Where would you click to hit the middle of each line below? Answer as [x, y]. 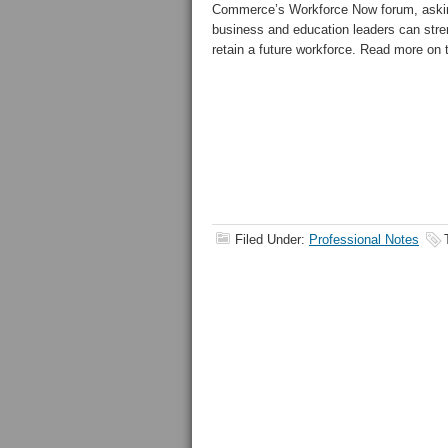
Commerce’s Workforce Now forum [313, 9]
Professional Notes [364, 239]
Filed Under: [272, 239]
